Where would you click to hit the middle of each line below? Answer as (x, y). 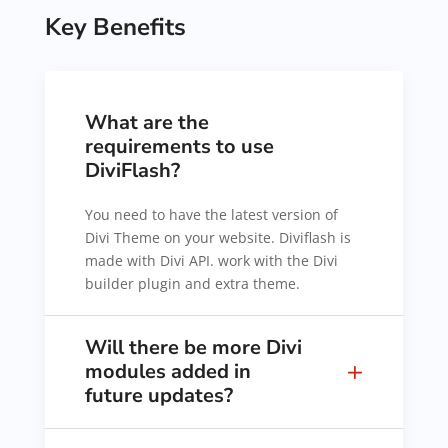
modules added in (167, 371)
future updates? (158, 395)
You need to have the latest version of (211, 214)
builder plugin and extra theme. (192, 283)
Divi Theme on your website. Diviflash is (217, 237)
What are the (146, 122)
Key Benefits (115, 27)
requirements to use (179, 146)
